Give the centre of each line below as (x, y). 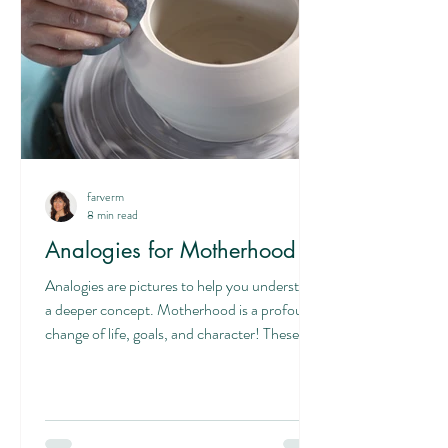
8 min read (112, 215)
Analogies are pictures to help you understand (183, 285)
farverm (105, 196)
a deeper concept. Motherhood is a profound (182, 309)
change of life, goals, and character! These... (178, 333)
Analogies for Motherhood (170, 250)
